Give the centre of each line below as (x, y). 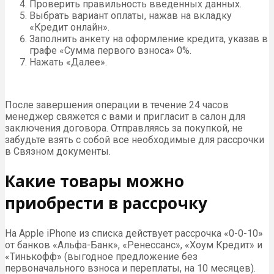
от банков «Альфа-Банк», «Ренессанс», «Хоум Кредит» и (134, 245)
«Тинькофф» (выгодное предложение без (101, 256)
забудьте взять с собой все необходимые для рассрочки (135, 139)
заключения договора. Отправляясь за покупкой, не (124, 128)
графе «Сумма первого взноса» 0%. (110, 50)
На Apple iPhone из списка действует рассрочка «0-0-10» (134, 233)
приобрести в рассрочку (106, 203)
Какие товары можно (94, 181)
